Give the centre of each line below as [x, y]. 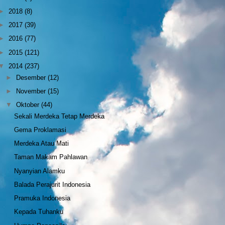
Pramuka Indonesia [42, 198]
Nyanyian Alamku [40, 171]
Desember [32, 77]
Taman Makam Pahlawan [51, 157]
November [32, 91]
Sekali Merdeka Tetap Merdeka [60, 116]
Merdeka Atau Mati [42, 144]
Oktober [29, 105]
